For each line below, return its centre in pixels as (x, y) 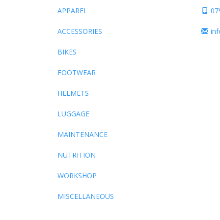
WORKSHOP (77, 176)
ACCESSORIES (80, 31)
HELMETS (73, 93)
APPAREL (72, 11)
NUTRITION (77, 155)
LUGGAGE (73, 114)
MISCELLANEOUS (86, 196)
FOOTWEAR (77, 72)
